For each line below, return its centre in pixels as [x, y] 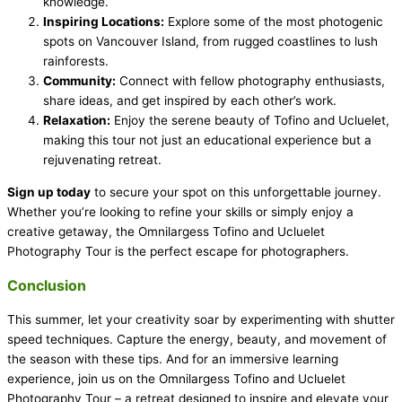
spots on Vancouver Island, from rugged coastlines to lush [210, 42]
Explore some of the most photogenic [274, 22]
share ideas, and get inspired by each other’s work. [190, 101]
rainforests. [76, 61]
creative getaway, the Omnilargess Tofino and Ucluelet [166, 232]
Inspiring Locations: [104, 22]
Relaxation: [77, 121]
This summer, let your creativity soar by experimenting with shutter [201, 320]
